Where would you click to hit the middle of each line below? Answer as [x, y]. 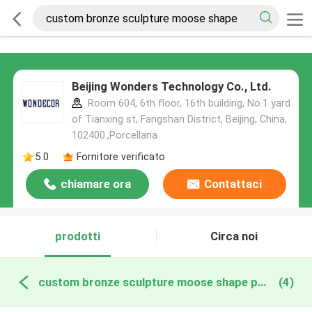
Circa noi [234, 236]
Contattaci [233, 184]
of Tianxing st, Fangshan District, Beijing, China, [179, 119]
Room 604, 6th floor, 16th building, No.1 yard [187, 103]
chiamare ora [96, 184]
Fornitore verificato [120, 156]
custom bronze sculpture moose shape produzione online [262, 282]
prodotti [78, 236]
